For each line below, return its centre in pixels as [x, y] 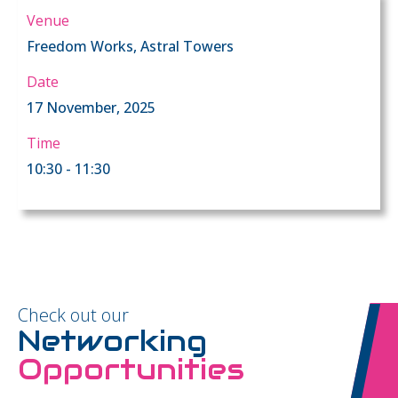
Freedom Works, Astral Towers [130, 46]
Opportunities [131, 369]
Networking [112, 340]
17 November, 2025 [91, 107]
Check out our [73, 314]
